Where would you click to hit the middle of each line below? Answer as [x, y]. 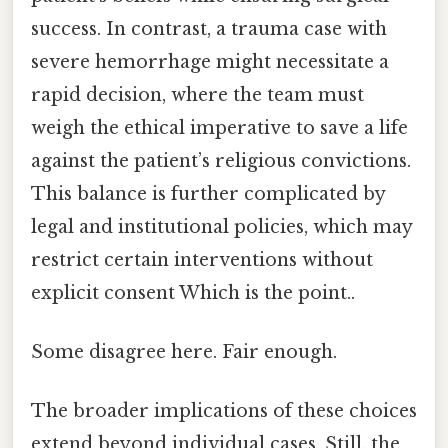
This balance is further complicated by [208, 193]
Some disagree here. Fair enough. [184, 352]
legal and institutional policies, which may [221, 226]
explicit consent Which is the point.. [193, 292]
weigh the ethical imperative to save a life [219, 127]
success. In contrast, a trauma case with [209, 28]
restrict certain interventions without [202, 259]
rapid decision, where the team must [197, 94]
